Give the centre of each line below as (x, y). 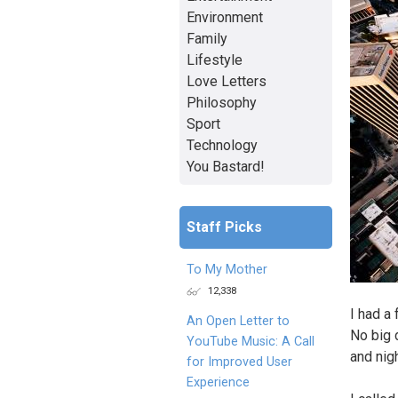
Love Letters (227, 81)
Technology (222, 145)
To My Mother (227, 269)
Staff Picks (224, 227)
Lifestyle (215, 60)
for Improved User (239, 362)
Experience (218, 382)
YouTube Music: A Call (251, 341)
